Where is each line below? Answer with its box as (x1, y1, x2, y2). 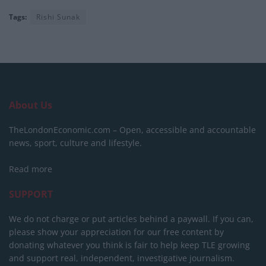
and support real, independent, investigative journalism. (9, 252, 235, 264)
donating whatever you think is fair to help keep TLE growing (9, 239, 250, 251)
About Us (9, 98, 52, 112)
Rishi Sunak (36, 11, 80, 22)
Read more (9, 163, 52, 175)
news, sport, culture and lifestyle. (9, 137, 142, 148)
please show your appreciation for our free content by (9, 226, 224, 237)
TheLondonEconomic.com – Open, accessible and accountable (9, 123, 256, 135)
